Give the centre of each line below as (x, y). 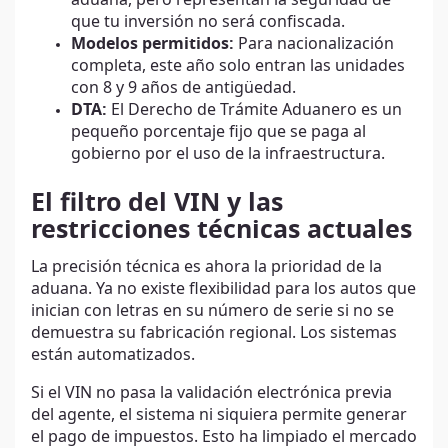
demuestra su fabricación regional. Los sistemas (214, 333)
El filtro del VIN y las (157, 203)
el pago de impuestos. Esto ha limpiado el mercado (224, 437)
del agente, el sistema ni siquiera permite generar (219, 415)
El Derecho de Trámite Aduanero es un (254, 109)
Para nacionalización (314, 43)
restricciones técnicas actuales (221, 230)
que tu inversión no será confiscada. (208, 21)
